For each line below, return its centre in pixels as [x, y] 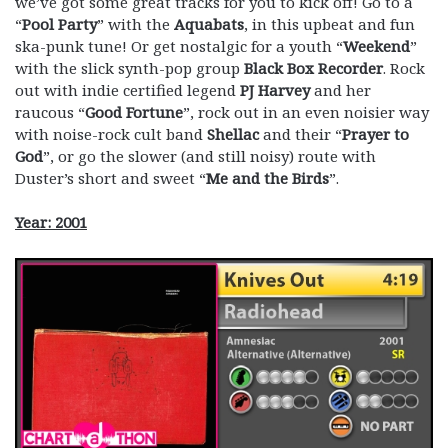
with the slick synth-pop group [129, 67]
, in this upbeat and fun [329, 23]
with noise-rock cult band [111, 133]
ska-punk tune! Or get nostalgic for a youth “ [179, 45]
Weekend [376, 45]
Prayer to [375, 133]
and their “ [300, 133]
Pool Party [59, 23]
